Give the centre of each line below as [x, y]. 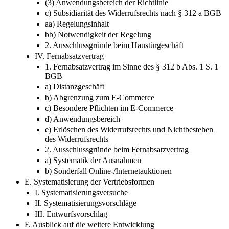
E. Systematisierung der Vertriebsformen [89, 181]
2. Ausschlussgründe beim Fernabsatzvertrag [117, 149]
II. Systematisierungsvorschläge [86, 203]
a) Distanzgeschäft [75, 86]
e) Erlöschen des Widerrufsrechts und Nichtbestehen [129, 129]
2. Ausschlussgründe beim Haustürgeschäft [114, 45]
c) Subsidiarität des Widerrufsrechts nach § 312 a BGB [133, 13]
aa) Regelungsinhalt [77, 24]
